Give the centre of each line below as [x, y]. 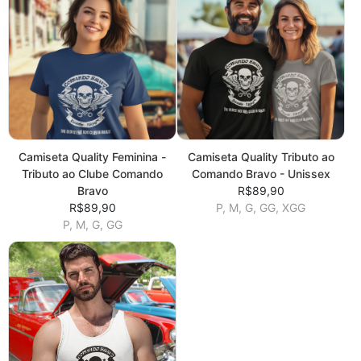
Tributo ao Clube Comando [92, 174]
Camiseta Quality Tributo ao [261, 157]
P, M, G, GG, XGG [261, 208]
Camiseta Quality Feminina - [92, 157]
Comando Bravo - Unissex [261, 174]
